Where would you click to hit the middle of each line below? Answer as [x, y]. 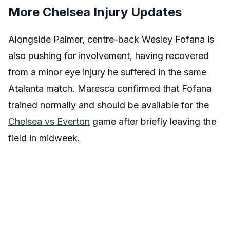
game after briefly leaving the [153, 121]
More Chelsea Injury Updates [95, 12]
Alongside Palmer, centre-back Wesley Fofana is [111, 39]
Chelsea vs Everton [49, 121]
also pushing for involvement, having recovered [109, 55]
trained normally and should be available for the [109, 105]
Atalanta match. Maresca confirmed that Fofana [110, 88]
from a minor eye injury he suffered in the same [107, 72]
